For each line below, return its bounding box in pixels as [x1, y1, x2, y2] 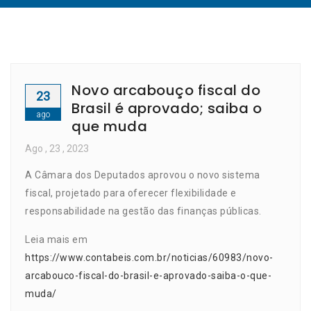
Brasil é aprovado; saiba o [72, 98, 262, 118]
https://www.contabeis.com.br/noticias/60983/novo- [25, 251, 274, 263]
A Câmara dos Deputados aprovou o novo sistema [25, 169, 260, 180]
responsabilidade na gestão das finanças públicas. [25, 205, 262, 217]
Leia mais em [25, 233, 87, 245]
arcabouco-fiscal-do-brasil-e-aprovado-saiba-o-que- [25, 269, 271, 281]
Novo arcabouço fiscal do [72, 80, 260, 100]
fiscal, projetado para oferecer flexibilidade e [25, 187, 237, 199]
